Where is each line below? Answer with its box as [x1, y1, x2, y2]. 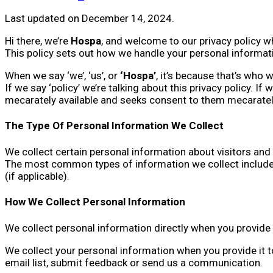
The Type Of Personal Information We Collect [5, 119, 224, 132]
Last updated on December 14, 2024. [5, 12, 174, 24]
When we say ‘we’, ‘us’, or [5, 69, 120, 82]
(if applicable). [5, 169, 69, 182]
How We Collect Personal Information [5, 196, 185, 208]
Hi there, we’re [5, 34, 71, 47]
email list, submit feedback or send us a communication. [5, 256, 263, 269]
